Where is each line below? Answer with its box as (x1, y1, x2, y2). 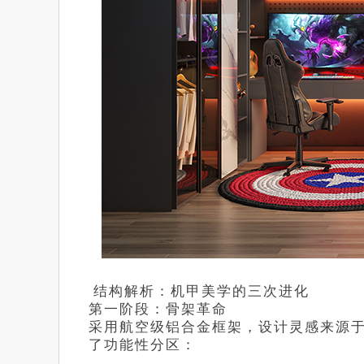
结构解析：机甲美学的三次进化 (89, 284, 310, 299)
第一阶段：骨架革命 (89, 301, 227, 317)
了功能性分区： (89, 337, 197, 353)
